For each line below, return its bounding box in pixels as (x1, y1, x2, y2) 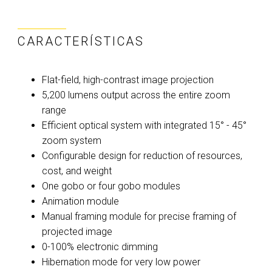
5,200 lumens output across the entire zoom (42, 89, 230, 101)
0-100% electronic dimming (42, 240, 158, 253)
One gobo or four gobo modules (42, 180, 180, 192)
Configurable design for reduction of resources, (42, 149, 242, 161)
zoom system (42, 134, 101, 146)
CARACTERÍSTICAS (18, 33, 144, 49)
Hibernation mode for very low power (42, 256, 200, 268)
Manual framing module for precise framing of (42, 210, 236, 222)
